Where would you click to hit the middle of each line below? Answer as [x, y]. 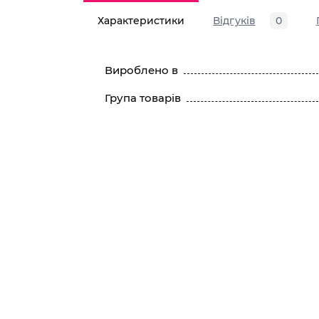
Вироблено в [141, 70]
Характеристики [141, 21]
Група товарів [143, 98]
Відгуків [234, 21]
